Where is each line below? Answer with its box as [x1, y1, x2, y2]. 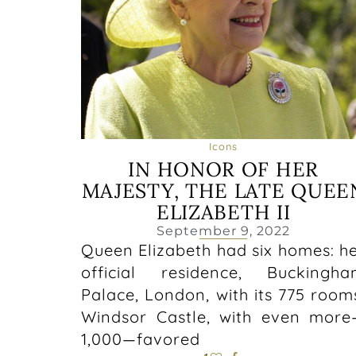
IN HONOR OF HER [128, 157, 319, 183]
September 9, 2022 [157, 223, 291, 239]
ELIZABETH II [156, 199, 291, 226]
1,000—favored [81, 329, 200, 350]
